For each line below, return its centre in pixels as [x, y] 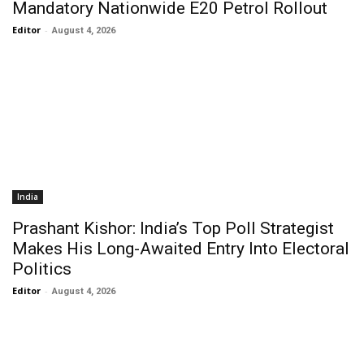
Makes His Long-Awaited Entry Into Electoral [181, 249]
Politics [42, 269]
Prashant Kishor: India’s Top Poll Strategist [173, 228]
